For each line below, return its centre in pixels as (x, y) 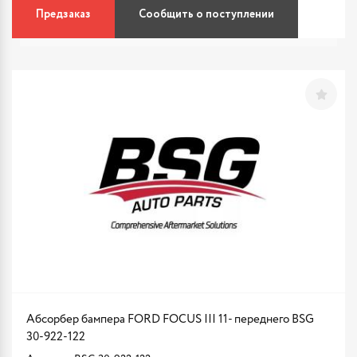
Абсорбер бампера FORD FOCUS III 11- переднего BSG (170, 319)
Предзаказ (63, 14)
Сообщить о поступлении (206, 14)
